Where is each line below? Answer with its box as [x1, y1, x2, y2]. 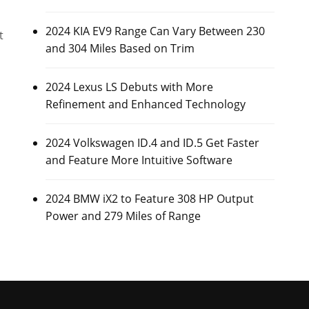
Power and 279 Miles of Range [45, 208, 201, 223]
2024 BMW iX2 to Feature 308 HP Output [45, 191, 254, 206]
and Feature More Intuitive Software [45, 152, 232, 168]
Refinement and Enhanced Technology [45, 97, 246, 112]
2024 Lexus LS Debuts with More [45, 79, 213, 94]
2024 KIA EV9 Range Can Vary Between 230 [45, 23, 265, 39]
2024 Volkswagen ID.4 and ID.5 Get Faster [45, 135, 259, 150]
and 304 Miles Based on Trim [45, 41, 195, 56]
